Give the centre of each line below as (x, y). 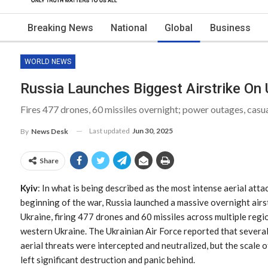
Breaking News (60, 28)
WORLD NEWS (48, 62)
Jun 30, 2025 (153, 131)
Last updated (110, 131)
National (129, 28)
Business (230, 28)
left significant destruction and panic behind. (108, 259)
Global (179, 28)
